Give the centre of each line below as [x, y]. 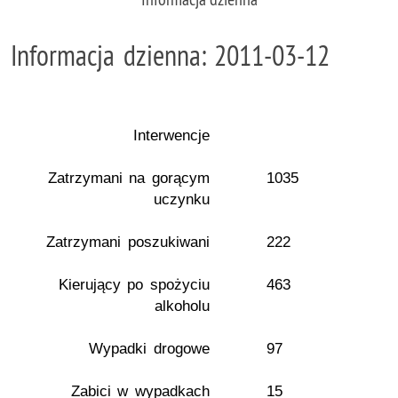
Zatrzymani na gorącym [128, 178]
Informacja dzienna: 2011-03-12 [171, 55]
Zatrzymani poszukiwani [128, 242]
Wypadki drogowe [149, 349]
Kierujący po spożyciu [134, 285]
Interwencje [171, 135]
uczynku [182, 199]
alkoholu [182, 306]
